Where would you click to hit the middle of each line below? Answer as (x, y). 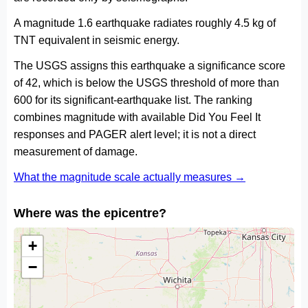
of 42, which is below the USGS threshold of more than (146, 83)
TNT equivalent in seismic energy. (97, 40)
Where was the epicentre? (90, 213)
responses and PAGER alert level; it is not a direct (135, 134)
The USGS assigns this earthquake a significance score (150, 66)
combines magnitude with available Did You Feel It (137, 117)
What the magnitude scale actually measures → (130, 177)
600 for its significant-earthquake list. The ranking (133, 100)
